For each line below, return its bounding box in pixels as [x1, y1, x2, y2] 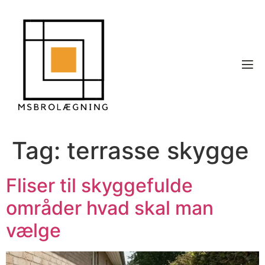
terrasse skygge [67, 136, 249, 166]
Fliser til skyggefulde [6, 174, 193, 198]
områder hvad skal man [6, 196, 214, 220]
